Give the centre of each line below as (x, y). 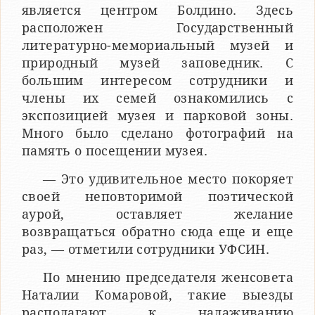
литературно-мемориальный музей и (157, 46)
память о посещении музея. (115, 151)
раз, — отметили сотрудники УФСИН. (146, 250)
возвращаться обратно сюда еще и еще (157, 232)
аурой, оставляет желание (157, 214)
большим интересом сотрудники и (157, 81)
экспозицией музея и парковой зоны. (157, 116)
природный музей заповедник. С (157, 63)
